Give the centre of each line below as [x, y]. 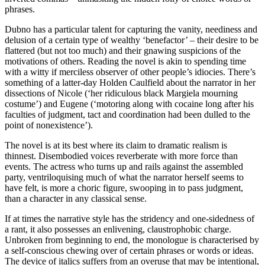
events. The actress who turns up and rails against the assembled [124, 166]
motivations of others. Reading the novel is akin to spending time [125, 61]
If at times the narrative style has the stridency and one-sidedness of [130, 218]
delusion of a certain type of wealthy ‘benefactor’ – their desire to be [132, 40]
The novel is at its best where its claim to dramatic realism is [116, 145]
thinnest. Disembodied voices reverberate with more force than [121, 156]
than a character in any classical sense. [76, 198]
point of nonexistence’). [49, 125]
